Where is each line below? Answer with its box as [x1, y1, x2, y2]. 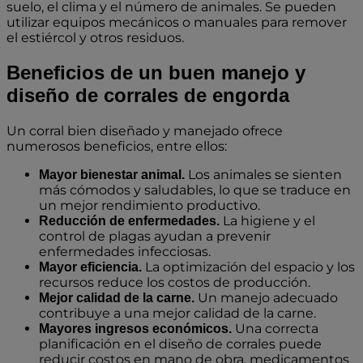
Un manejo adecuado [198, 289, 338, 305]
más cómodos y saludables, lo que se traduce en [39, 181, 351, 198]
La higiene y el [220, 212, 315, 228]
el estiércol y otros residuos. [6, 29, 184, 45]
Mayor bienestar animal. [39, 167, 185, 181]
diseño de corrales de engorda [6, 83, 289, 106]
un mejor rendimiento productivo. [39, 197, 260, 213]
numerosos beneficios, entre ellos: [6, 138, 227, 154]
